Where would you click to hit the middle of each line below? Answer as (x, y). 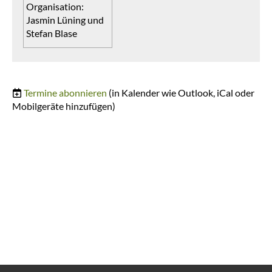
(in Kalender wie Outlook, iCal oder (182, 92)
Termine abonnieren (65, 92)
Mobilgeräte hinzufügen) (64, 106)
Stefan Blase (52, 33)
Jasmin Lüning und (65, 19)
